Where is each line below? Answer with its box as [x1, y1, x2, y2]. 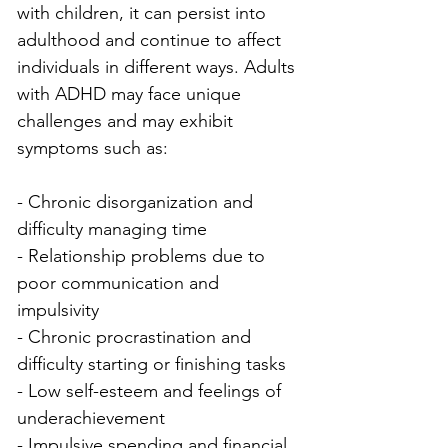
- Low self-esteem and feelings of [17, 379, 286, 402]
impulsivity [17, 298, 99, 321]
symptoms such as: [17, 136, 168, 159]
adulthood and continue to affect [17, 28, 286, 51]
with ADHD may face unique [17, 82, 246, 105]
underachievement [17, 406, 165, 429]
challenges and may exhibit [17, 109, 238, 132]
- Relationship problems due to [17, 244, 270, 267]
